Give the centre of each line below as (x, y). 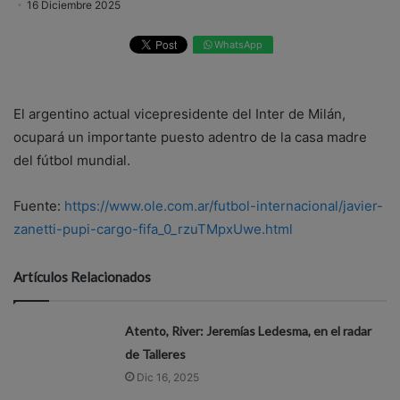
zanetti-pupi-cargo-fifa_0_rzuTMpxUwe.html (153, 229)
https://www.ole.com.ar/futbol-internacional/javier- (224, 206)
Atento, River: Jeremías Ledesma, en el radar (249, 331)
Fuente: (39, 206)
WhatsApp (237, 44)
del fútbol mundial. (72, 161)
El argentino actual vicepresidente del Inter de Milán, (179, 114)
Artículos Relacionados (82, 277)
